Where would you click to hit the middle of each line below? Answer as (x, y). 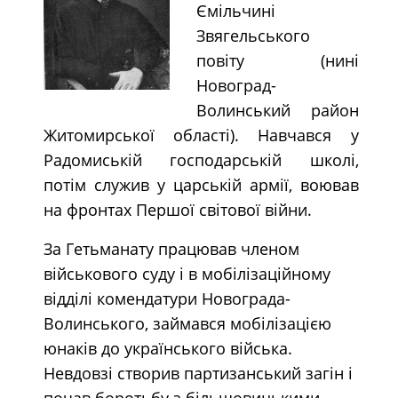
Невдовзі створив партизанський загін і (198, 373)
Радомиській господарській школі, (201, 159)
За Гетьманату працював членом (171, 248)
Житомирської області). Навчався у (201, 135)
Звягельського (253, 35)
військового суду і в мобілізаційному (187, 273)
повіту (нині (277, 60)
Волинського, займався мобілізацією (187, 323)
